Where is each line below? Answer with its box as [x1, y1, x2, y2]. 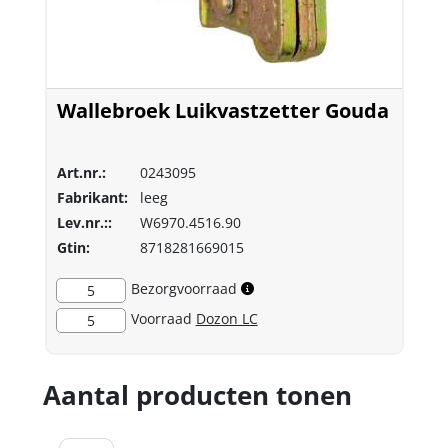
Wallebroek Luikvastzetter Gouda [56, 96, 389, 124]
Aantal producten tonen [43, 376, 352, 413]
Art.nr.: [56, 162, 106, 182]
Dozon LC [195, 308, 258, 328]
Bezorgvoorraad [130, 278, 237, 298]
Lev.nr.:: [56, 212, 112, 232]
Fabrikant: [56, 187, 128, 207]
